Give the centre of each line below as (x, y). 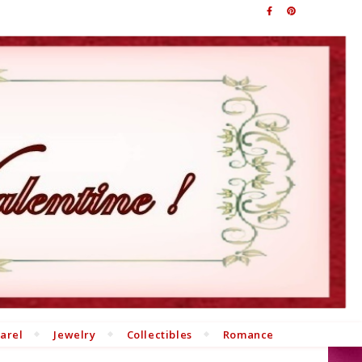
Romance (248, 334)
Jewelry (75, 334)
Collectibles (159, 334)
